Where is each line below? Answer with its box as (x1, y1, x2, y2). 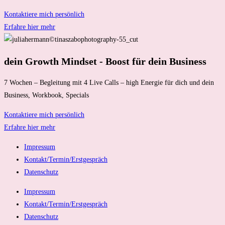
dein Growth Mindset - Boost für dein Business (4, 55, 206, 67)
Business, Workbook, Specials (4, 91, 89, 99)
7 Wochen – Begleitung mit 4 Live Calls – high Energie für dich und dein (4, 79, 214, 87)
